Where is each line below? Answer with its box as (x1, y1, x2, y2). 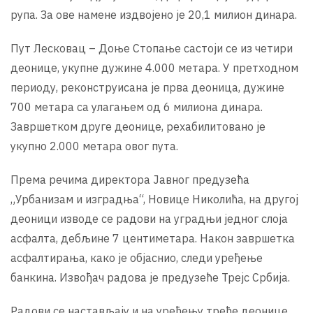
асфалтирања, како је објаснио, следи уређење (10, 250, 263, 265)
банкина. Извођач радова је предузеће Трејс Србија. (10, 270, 290, 284)
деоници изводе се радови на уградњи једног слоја (10, 211, 288, 226)
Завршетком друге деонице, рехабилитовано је (10, 119, 265, 133)
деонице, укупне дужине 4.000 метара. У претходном (10, 60, 298, 75)
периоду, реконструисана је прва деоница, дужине (10, 80, 284, 94)
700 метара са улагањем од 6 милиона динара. (10, 99, 263, 114)
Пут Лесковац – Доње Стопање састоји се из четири (10, 41, 293, 55)
